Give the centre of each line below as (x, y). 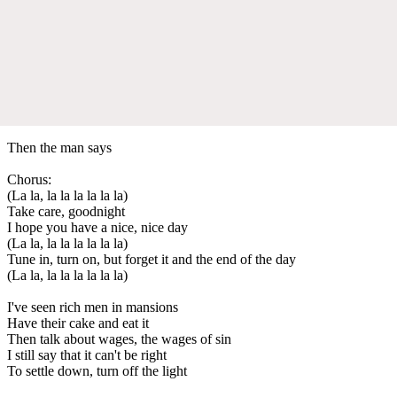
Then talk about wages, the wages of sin (119, 339)
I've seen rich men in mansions (93, 307)
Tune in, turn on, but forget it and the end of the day (152, 259)
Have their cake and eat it (78, 323)
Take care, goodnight (66, 211)
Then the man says (59, 147)
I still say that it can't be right (87, 354)
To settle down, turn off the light (97, 370)
